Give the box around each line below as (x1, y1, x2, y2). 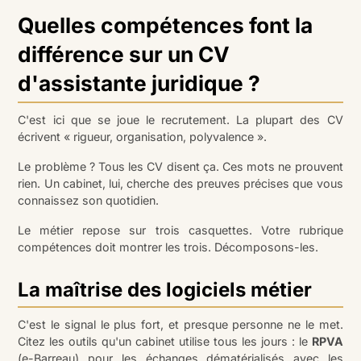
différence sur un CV (18, 41, 230, 68)
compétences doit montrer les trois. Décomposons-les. (18, 240, 319, 255)
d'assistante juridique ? (18, 70, 261, 97)
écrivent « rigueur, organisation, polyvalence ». (18, 130, 268, 144)
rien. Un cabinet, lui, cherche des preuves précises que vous (18, 176, 343, 191)
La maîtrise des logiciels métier (18, 278, 313, 302)
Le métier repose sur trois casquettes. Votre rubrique (18, 223, 343, 238)
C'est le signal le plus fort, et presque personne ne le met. (18, 317, 343, 332)
